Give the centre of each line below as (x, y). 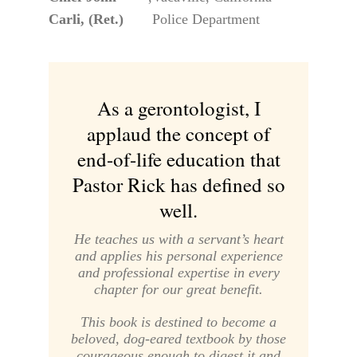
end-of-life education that (178, 159)
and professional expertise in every (178, 273)
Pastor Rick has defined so (178, 185)
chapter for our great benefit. (178, 290)
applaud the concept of (178, 134)
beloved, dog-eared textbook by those (178, 339)
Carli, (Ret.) (86, 19)
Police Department (206, 19)
